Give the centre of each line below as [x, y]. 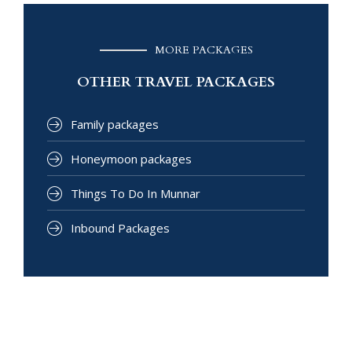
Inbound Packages [120, 228]
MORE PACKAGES [203, 50]
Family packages [115, 125]
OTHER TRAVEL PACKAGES [176, 82]
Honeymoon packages [131, 159]
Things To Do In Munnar [136, 194]
